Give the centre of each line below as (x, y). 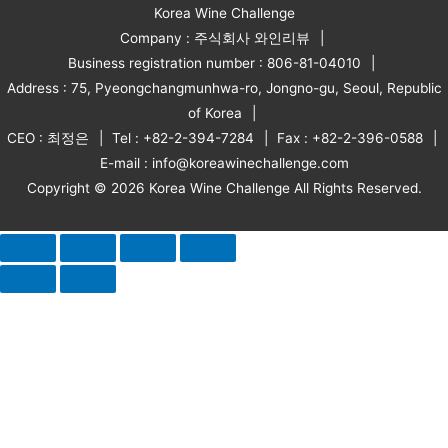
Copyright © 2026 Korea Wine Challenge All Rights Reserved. (224, 187)
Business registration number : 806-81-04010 (214, 62)
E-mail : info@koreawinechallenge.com (224, 162)
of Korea (214, 112)
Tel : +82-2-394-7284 (182, 137)
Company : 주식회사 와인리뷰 (214, 37)
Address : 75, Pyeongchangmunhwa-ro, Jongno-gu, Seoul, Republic (224, 87)
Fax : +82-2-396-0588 (349, 137)
